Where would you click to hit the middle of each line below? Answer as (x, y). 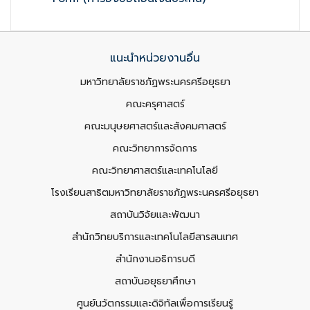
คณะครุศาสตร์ (155, 104)
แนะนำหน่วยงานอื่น (155, 58)
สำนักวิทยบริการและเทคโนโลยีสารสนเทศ (155, 237)
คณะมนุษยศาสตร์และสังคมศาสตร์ (155, 126)
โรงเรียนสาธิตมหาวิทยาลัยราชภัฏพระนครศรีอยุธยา (155, 193)
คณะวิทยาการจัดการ (155, 148)
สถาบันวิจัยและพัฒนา (155, 215)
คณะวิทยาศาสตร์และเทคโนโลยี (155, 171)
